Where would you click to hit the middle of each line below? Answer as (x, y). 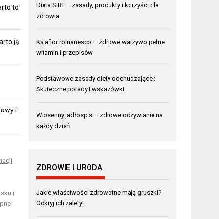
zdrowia (48, 16)
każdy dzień (53, 126)
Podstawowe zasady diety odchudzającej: (96, 78)
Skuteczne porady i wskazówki (80, 89)
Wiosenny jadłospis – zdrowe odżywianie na (100, 115)
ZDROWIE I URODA (69, 167)
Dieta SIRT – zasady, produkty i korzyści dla (98, 5)
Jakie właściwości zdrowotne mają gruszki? (99, 192)
